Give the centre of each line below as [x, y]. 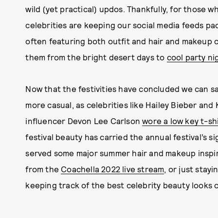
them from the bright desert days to [96, 57]
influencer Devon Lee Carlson [84, 121]
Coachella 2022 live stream [113, 169]
